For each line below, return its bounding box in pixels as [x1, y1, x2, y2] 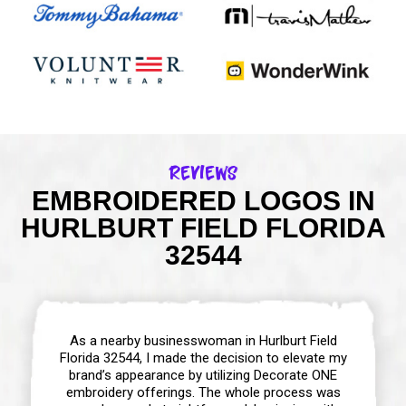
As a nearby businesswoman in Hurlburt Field [69, 332, 337, 349]
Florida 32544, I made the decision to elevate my [59, 349, 347, 366]
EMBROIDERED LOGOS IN [31, 185, 375, 216]
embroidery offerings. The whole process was [65, 383, 341, 401]
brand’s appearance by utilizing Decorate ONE [69, 366, 337, 383]
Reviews [168, 159, 238, 185]
